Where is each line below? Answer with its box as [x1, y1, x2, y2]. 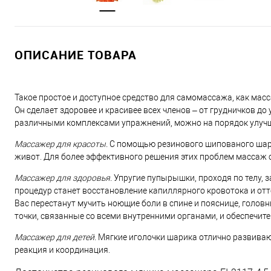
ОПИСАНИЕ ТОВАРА [15, 47, 137, 63]
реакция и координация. [15, 245, 110, 255]
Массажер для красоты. [15, 139, 108, 149]
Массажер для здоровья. [15, 173, 114, 183]
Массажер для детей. [15, 232, 98, 242]
